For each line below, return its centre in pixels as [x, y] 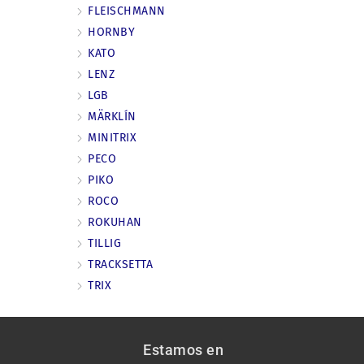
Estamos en [183, 349]
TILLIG [105, 244]
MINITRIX [113, 138]
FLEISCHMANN [127, 11]
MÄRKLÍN [112, 117]
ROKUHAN [115, 223]
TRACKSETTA [121, 265]
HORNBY [112, 32]
